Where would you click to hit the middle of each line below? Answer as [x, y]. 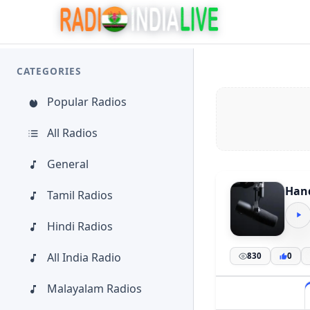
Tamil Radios [80, 195]
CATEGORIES [49, 71]
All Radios [72, 133]
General [68, 164]
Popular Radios [87, 102]
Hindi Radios [80, 226]
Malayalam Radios [94, 289]
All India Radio [84, 257]
